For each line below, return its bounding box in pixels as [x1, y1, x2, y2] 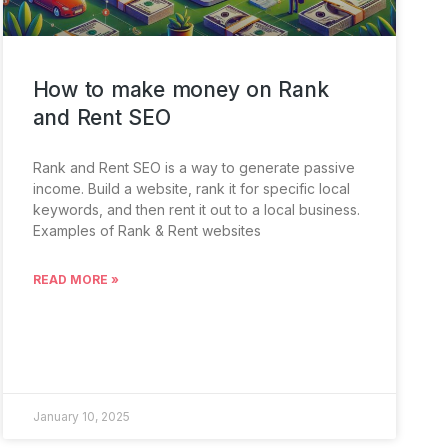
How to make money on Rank [32, 76, 329, 102]
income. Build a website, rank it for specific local [32, 179, 350, 197]
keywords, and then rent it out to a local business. [32, 200, 360, 218]
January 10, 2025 [32, 408, 130, 424]
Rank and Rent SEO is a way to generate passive [32, 158, 355, 176]
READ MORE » [32, 271, 119, 287]
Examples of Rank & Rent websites [32, 221, 261, 239]
